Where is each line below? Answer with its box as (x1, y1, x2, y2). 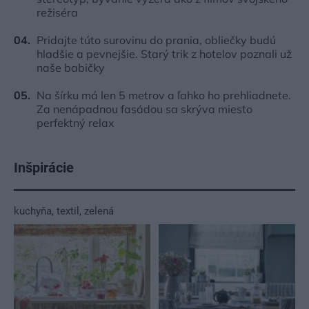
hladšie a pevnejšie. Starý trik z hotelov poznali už (37, 46, 292, 61)
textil (57, 204, 79, 217)
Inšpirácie (14, 159, 74, 176)
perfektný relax (37, 115, 114, 130)
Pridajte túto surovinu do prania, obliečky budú (37, 32, 276, 47)
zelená (84, 204, 114, 217)
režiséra (37, 5, 78, 19)
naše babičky (37, 60, 105, 74)
